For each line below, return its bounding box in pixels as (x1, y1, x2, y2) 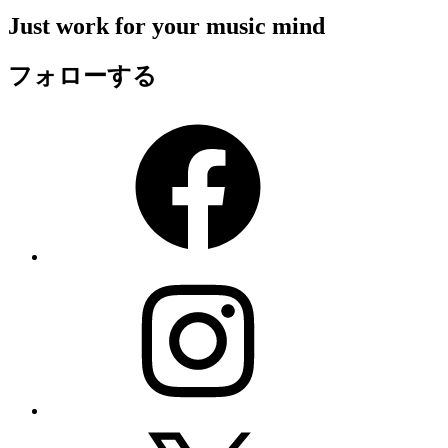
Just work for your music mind (8, 13, 325, 40)
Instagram (47, 265, 109, 283)
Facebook (47, 111, 109, 129)
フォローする (8, 63, 157, 90)
